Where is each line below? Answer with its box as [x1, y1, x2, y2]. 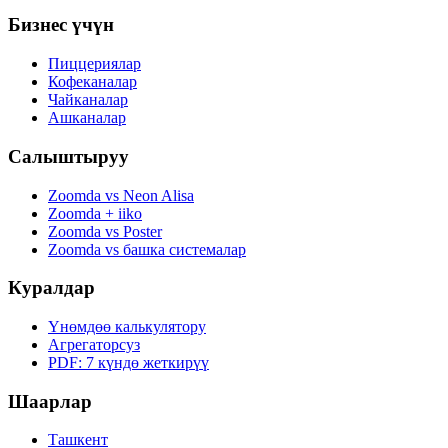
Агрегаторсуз [48, 336, 140, 354]
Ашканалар [48, 109, 126, 127]
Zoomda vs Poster [48, 222, 162, 240]
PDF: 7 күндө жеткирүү [48, 354, 209, 372]
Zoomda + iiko [48, 204, 142, 222]
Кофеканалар [48, 73, 137, 91]
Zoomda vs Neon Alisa [48, 186, 194, 204]
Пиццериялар [48, 55, 141, 73]
